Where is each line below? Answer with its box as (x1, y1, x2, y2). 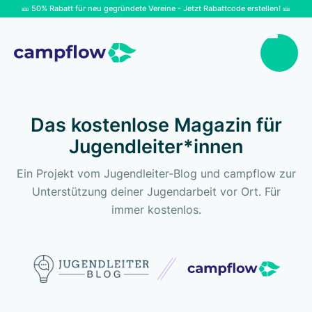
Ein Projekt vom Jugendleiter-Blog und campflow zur (16, 166, 296, 180)
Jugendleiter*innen (69, 135, 243, 158)
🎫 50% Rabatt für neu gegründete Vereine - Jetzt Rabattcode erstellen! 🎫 (22, 3, 290, 13)
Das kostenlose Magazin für (30, 114, 282, 136)
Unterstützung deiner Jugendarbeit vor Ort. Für (31, 185, 281, 198)
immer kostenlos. (111, 203, 201, 217)
